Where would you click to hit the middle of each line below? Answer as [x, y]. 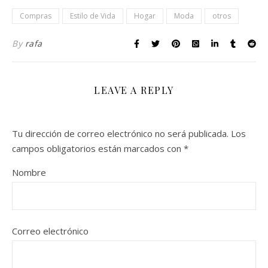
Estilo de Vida [93, 16]
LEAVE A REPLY [134, 90]
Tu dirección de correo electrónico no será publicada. [120, 133]
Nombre [29, 172]
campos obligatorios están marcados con [98, 148]
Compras [36, 16]
